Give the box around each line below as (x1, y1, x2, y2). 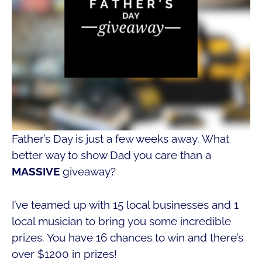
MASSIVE (12, 165, 60, 178)
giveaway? (60, 165, 116, 178)
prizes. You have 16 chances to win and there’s (12, 230, 243, 244)
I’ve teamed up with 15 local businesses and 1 (12, 198, 239, 211)
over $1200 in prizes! (12, 247, 117, 260)
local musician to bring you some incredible (12, 214, 231, 227)
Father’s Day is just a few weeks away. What (12, 132, 229, 145)
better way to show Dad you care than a (12, 149, 211, 161)
